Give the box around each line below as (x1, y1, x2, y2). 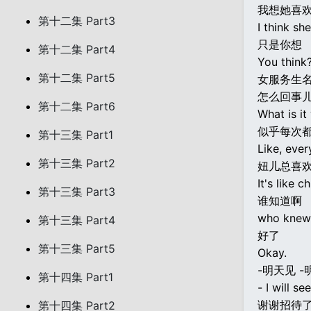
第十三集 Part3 (38, 185, 115, 199)
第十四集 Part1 (38, 270, 113, 284)
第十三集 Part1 (38, 128, 113, 142)
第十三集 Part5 (38, 242, 115, 255)
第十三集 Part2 (38, 156, 115, 170)
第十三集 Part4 (38, 213, 115, 227)
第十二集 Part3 (38, 14, 115, 28)
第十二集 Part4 (38, 42, 115, 56)
